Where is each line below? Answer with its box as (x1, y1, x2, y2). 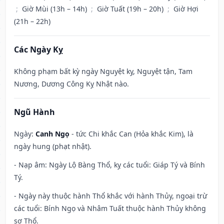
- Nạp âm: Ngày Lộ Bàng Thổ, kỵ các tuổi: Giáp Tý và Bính (14, 160, 205, 170)
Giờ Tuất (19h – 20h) (97, 4, 165, 14)
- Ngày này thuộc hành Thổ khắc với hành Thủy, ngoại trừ (14, 191, 207, 201)
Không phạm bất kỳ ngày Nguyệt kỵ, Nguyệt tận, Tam (14, 66, 192, 76)
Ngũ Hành (14, 106, 55, 118)
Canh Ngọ (35, 129, 69, 139)
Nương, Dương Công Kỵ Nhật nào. (14, 79, 129, 89)
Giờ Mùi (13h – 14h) (22, 4, 89, 14)
